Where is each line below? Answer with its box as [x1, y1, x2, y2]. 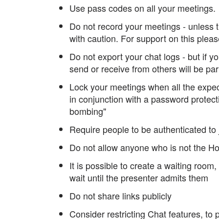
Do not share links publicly [69, 189, 172, 202]
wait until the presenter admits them [69, 171, 208, 184]
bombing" [69, 105, 106, 117]
